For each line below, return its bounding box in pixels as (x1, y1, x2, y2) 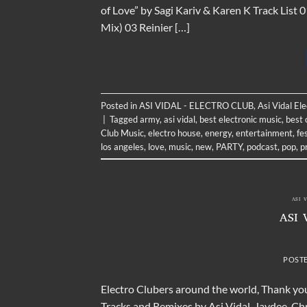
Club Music (101, 127, 144, 138)
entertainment (236, 127, 293, 138)
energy (205, 127, 232, 138)
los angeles (101, 140, 144, 152)
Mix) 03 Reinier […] (101, 21, 190, 34)
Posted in (101, 99, 139, 111)
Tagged (110, 113, 140, 125)
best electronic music (199, 113, 282, 125)
